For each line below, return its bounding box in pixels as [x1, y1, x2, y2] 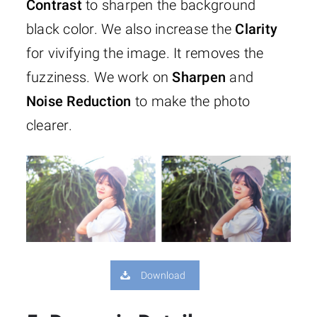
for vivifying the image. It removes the [25, 45, 264, 62]
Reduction [67, 93, 132, 110]
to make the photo [131, 93, 250, 110]
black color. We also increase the [25, 21, 236, 38]
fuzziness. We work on [25, 69, 173, 86]
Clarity [235, 21, 278, 38]
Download [141, 269, 186, 281]
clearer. [25, 117, 72, 134]
